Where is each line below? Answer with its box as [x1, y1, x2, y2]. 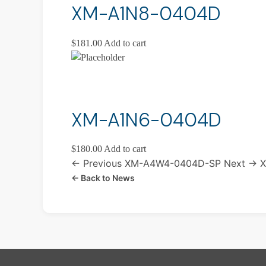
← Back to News [71, 173, 135, 183]
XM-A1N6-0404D [71, 107, 221, 133]
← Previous [71, 157, 122, 170]
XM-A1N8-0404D [71, 1, 221, 27]
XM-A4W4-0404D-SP [125, 157, 221, 170]
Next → [224, 157, 257, 170]
